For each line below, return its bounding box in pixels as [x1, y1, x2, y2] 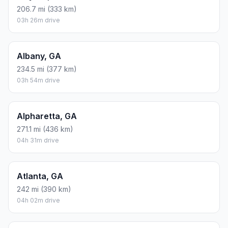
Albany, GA [17, 51, 61, 62]
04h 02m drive [17, 196, 60, 205]
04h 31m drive [17, 136, 59, 145]
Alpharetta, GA [17, 111, 77, 122]
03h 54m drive [17, 76, 60, 84]
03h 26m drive [17, 16, 60, 24]
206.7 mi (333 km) [17, 5, 77, 14]
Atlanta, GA [17, 171, 63, 182]
